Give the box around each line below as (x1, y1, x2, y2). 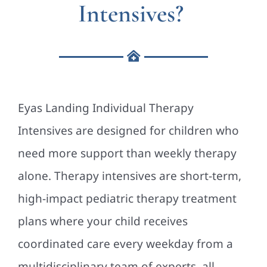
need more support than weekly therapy (17, 145, 237, 161)
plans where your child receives (17, 213, 188, 229)
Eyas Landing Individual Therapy (17, 100, 194, 116)
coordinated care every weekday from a (17, 235, 233, 252)
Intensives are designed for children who (17, 122, 239, 138)
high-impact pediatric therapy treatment (17, 190, 237, 206)
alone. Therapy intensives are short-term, (17, 167, 241, 184)
